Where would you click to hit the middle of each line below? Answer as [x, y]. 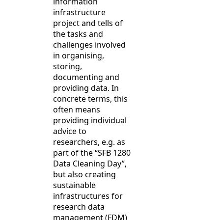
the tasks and [78, 34]
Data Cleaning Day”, [90, 164]
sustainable [74, 185]
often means [77, 110]
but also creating [84, 175]
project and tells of [88, 23]
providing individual [90, 121]
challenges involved [89, 45]
